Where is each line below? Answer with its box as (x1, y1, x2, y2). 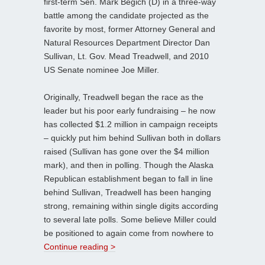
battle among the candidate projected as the (44, 10, 209, 20)
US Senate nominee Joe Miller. (44, 64, 159, 75)
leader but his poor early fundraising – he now (44, 105, 215, 115)
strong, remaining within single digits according (44, 201, 218, 211)
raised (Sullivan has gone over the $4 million (44, 146, 209, 156)
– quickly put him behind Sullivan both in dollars (44, 132, 221, 143)
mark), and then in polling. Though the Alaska (44, 160, 214, 170)
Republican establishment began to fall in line (44, 173, 213, 183)
